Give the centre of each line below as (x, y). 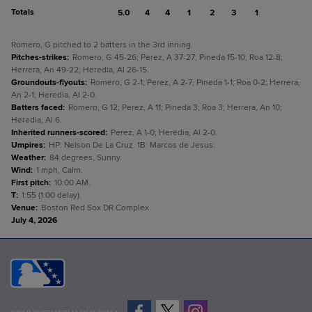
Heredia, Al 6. (37, 120)
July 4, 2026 (34, 220)
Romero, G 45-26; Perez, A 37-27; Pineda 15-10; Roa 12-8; (178, 57)
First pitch (30, 183)
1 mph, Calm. (60, 170)
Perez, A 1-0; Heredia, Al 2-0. (164, 133)
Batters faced (37, 108)
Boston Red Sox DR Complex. (96, 208)
